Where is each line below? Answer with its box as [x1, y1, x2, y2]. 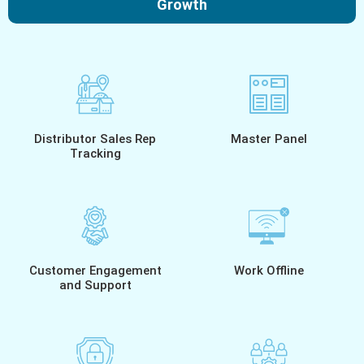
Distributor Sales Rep [34, 132, 156, 147]
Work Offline [234, 263, 304, 279]
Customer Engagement [28, 263, 162, 279]
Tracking [69, 146, 121, 162]
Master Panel [231, 132, 307, 147]
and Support [58, 278, 132, 293]
